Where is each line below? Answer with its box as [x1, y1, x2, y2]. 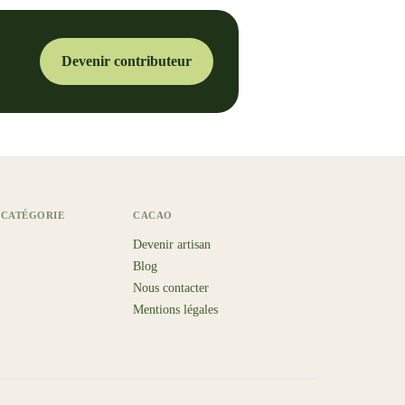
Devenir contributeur [61, 53, 192, 69]
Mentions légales [133, 303, 219, 316]
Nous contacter [133, 281, 210, 295]
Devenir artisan [133, 238, 212, 251]
